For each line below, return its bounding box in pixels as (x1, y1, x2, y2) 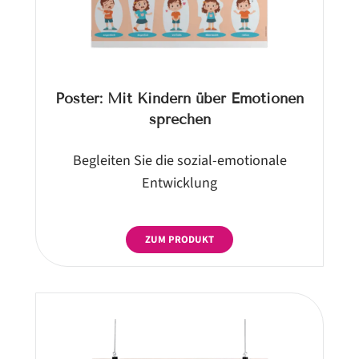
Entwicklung (142, 171, 217, 193)
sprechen (148, 110, 211, 128)
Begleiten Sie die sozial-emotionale (72, 149, 287, 171)
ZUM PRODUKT (145, 232, 214, 247)
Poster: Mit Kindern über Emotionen (55, 89, 304, 107)
